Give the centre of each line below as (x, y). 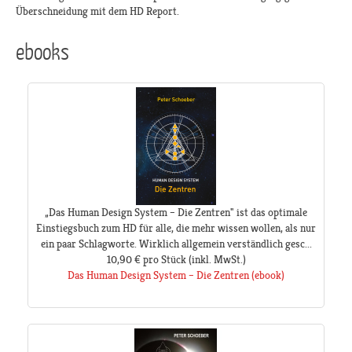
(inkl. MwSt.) (216, 260)
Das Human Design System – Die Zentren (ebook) (176, 275)
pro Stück (164, 260)
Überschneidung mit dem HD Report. (97, 11)
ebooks (42, 51)
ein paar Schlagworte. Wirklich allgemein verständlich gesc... (176, 244)
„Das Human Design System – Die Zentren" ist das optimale (176, 213)
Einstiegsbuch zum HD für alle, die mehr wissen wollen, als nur (176, 228)
